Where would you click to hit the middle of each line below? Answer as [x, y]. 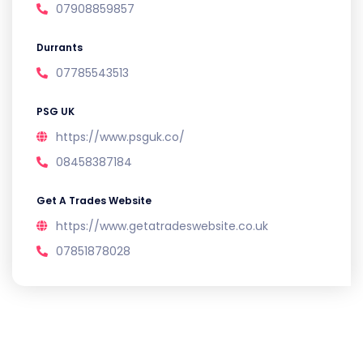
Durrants [60, 48]
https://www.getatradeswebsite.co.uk [162, 226]
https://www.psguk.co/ [120, 137]
